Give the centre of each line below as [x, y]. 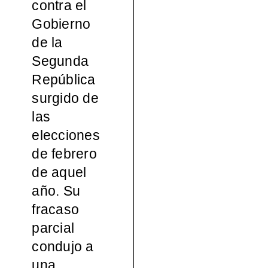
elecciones [66, 135]
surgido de [65, 98]
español [218, 22]
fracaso [56, 209]
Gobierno [61, 24]
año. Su [56, 191]
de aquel [59, 172]
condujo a [63, 246]
